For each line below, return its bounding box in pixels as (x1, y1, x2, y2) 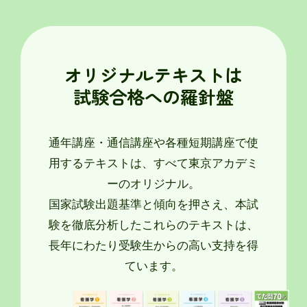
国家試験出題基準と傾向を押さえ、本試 (49, 197, 258, 211)
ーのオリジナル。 (107, 176, 200, 191)
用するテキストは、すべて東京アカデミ (49, 156, 258, 170)
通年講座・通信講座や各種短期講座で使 (49, 135, 258, 149)
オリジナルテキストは (64, 61, 243, 88)
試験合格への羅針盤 (73, 83, 234, 110)
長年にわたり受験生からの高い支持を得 (49, 238, 258, 252)
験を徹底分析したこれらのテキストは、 (49, 217, 258, 232)
